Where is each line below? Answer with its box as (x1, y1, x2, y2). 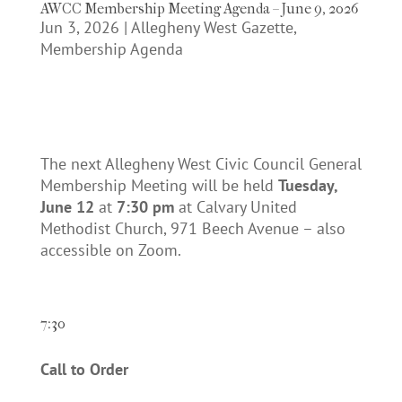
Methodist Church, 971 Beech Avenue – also (39, 218, 345, 240)
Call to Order (39, 359, 128, 380)
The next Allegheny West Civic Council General (39, 153, 362, 175)
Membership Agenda (39, 39, 183, 60)
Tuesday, (277, 175, 337, 197)
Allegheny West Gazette (130, 17, 293, 39)
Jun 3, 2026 (39, 17, 119, 39)
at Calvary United (178, 197, 297, 218)
